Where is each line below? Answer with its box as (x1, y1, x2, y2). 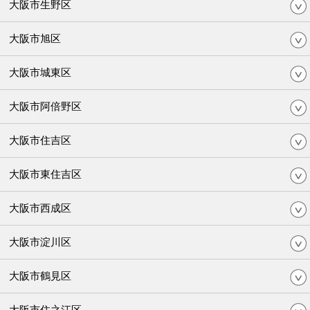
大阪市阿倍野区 (9, 99, 82, 113)
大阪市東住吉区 (9, 167, 82, 181)
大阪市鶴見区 (9, 268, 71, 282)
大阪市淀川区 (9, 235, 71, 248)
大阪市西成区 (9, 201, 71, 215)
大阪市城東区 (9, 65, 71, 79)
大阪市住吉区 (9, 133, 71, 147)
